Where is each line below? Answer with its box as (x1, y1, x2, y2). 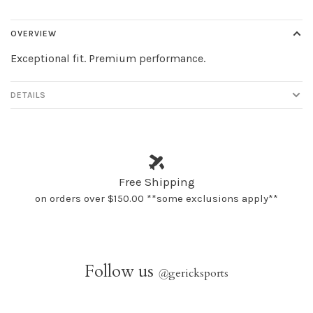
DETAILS (10, 89, 46, 100)
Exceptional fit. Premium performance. (10, 51, 205, 65)
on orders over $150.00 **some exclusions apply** (35, 191, 278, 205)
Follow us (85, 259, 158, 283)
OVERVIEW (10, 28, 57, 38)
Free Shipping (118, 174, 195, 189)
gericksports (168, 265, 228, 281)
